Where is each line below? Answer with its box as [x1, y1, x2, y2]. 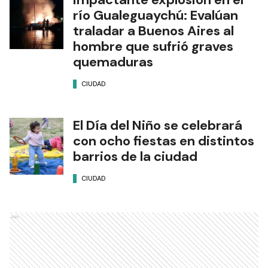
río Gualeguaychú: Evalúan [73, 6, 238, 24]
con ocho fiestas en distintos [73, 132, 254, 150]
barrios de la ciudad [73, 147, 197, 165]
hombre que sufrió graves [73, 37, 233, 55]
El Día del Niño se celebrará [73, 116, 242, 134]
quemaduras [73, 53, 153, 71]
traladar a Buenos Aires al [73, 22, 234, 39]
